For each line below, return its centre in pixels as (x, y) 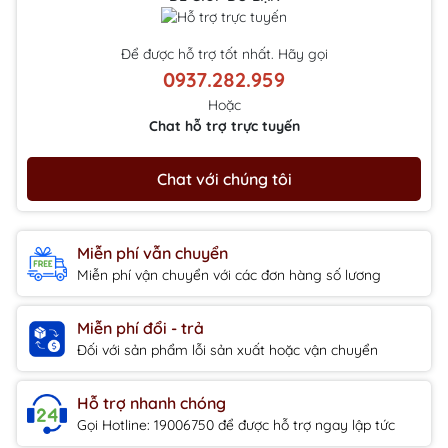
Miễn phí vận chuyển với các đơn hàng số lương (229, 275)
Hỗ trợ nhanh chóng (151, 403)
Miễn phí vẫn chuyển (152, 253)
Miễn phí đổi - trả (140, 328)
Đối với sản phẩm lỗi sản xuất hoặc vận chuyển (227, 350)
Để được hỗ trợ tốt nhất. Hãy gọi (224, 54)
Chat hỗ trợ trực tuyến (224, 126)
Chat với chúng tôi (224, 179)
